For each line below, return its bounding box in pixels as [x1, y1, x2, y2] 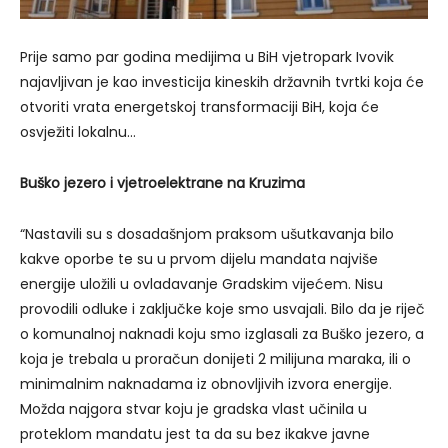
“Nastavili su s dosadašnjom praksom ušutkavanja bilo [20, 224, 394, 245]
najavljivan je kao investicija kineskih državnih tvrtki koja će [20, 72, 424, 93]
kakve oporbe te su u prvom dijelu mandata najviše [20, 249, 378, 270]
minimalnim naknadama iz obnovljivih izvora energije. [20, 374, 392, 395]
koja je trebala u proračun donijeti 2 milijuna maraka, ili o [20, 349, 411, 370]
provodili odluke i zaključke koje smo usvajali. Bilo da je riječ [20, 299, 425, 320]
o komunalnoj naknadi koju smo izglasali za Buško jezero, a [20, 324, 424, 345]
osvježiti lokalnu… [20, 122, 136, 143]
